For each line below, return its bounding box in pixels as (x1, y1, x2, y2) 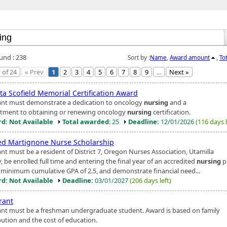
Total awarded (62, 117, 109, 126)
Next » (169, 67, 189, 77)
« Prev (25, 67, 44, 77)
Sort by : (128, 53, 150, 61)
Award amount (170, 53, 210, 61)
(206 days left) (130, 175, 171, 185)
